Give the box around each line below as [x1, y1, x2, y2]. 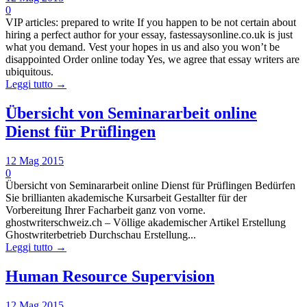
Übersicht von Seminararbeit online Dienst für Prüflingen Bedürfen [5, 180, 295, 192]
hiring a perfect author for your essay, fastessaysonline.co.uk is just [5, 29, 293, 41]
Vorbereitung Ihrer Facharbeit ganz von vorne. [5, 204, 206, 217]
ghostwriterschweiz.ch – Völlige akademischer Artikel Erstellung [5, 217, 286, 229]
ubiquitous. [5, 66, 53, 78]
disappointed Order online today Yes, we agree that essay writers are [5, 53, 299, 66]
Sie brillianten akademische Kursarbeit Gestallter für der [5, 192, 247, 204]
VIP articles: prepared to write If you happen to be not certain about [5, 16, 296, 29]
